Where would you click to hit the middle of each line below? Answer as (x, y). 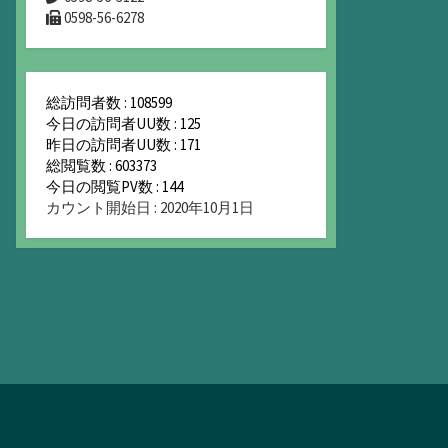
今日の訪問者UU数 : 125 (123, 124)
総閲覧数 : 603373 (101, 166)
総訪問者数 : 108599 (109, 103)
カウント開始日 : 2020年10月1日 (150, 208)
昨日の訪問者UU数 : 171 (123, 145)
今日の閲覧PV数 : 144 (114, 187)
